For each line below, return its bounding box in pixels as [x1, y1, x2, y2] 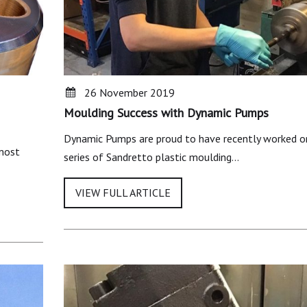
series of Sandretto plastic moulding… [63, 150, 239, 164]
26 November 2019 [84, 86, 175, 100]
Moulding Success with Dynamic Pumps [63, 105, 269, 121]
